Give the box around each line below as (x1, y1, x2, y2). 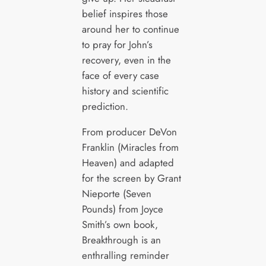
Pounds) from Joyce (81, 201, 163, 216)
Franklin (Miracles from (81, 140, 179, 154)
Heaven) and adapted (81, 155, 174, 170)
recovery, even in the (81, 52, 171, 67)
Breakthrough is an (81, 232, 161, 247)
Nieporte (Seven (81, 186, 151, 201)
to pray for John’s (81, 37, 153, 52)
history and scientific (81, 83, 169, 98)
